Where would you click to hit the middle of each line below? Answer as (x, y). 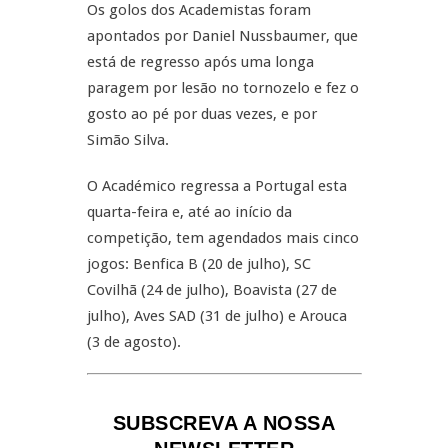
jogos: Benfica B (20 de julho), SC (198, 264)
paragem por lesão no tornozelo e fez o (222, 88)
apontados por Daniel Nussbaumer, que (222, 36)
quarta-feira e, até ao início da (189, 212)
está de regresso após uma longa (200, 62)
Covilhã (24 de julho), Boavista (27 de (211, 290)
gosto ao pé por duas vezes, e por (201, 114)
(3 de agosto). (133, 342)
